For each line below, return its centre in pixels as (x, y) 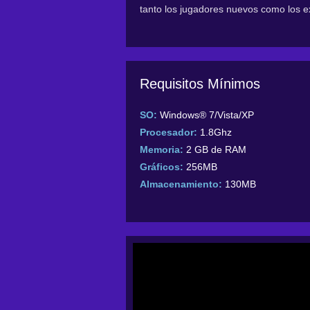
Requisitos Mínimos (200, 84)
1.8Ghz (216, 133)
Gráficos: (162, 167)
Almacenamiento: (181, 184)
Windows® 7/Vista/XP (207, 115)
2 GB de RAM (216, 150)
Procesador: (170, 133)
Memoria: (162, 150)
